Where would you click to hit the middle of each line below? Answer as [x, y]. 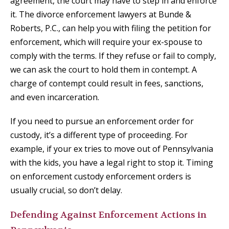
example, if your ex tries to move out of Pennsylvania [112, 149]
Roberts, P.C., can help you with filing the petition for [111, 28]
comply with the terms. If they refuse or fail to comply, [113, 56]
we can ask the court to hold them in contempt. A [104, 70]
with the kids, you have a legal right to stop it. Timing [112, 163]
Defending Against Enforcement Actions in [108, 215]
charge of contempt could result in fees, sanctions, [107, 84]
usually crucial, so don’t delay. [66, 190]
